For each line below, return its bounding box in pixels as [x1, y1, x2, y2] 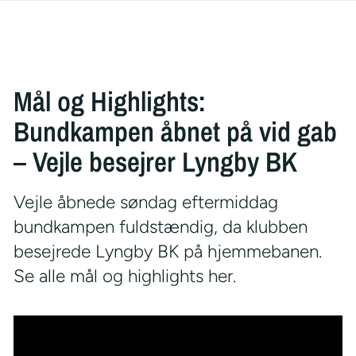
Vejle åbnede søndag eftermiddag [13, 192, 278, 213]
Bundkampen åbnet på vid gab [13, 113, 337, 150]
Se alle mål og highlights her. [13, 265, 236, 287]
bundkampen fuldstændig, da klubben [13, 216, 308, 238]
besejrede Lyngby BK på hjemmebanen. [13, 241, 322, 262]
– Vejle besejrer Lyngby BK [13, 143, 297, 180]
